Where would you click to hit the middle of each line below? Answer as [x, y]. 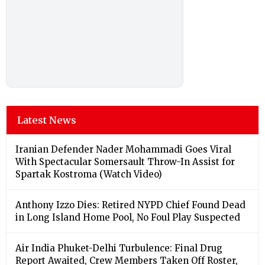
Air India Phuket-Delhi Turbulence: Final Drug [119, 248]
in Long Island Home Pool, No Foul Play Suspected [128, 217]
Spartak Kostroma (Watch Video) [89, 174]
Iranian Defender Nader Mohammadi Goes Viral [123, 149]
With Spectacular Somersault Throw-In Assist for [125, 161]
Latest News [47, 120]
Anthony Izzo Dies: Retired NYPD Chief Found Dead [130, 205]
